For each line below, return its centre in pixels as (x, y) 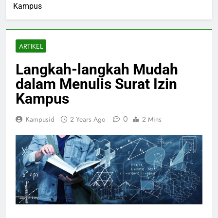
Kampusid (40, 119)
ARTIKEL (31, 46)
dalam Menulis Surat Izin (96, 84)
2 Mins (152, 119)
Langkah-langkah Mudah (97, 70)
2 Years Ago (88, 119)
